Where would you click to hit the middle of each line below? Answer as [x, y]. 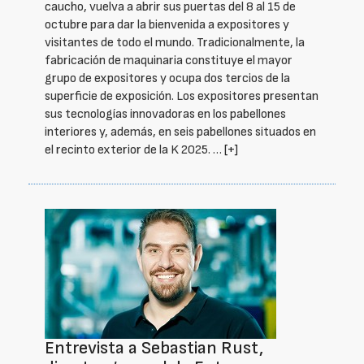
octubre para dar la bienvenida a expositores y [167, 25]
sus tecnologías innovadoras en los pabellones [165, 114]
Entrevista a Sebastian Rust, [154, 348]
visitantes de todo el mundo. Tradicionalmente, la [175, 43]
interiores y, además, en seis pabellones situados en [180, 132]
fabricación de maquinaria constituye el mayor [169, 61]
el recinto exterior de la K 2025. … [134, 150]
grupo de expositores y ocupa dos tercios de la [167, 78]
